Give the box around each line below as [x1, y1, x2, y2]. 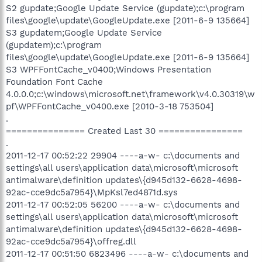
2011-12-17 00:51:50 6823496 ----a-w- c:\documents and [6, 248, 249, 259]
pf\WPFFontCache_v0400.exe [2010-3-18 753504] [6, 101, 213, 112]
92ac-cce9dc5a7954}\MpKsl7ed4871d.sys [6, 187, 178, 198]
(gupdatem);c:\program [6, 39, 102, 50]
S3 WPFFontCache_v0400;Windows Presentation [6, 64, 211, 75]
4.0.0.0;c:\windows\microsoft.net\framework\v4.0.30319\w [6, 88, 255, 99]
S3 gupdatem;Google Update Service [6, 27, 162, 38]
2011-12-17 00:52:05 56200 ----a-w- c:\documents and [6, 199, 240, 210]
